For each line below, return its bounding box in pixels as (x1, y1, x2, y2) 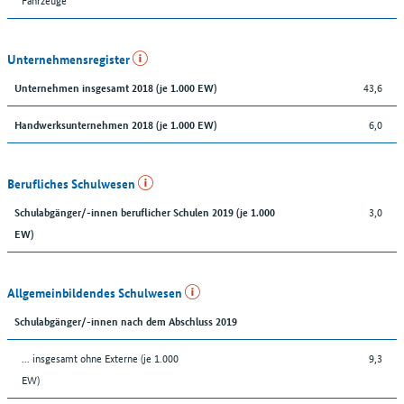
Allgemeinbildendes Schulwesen (7, 282, 185, 301)
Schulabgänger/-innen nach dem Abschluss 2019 (14, 312, 237, 328)
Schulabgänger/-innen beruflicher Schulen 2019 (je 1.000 (14, 203, 275, 219)
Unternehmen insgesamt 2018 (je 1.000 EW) (14, 78, 216, 95)
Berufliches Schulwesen (7, 173, 138, 192)
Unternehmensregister (7, 49, 133, 68)
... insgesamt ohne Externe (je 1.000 (22, 348, 179, 366)
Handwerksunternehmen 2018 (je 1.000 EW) (14, 115, 216, 132)
